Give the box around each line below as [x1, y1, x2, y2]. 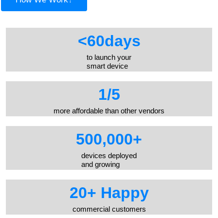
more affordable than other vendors [54, 107, 164, 115]
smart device [87, 62, 128, 70]
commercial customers [72, 205, 146, 213]
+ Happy [87, 184, 149, 201]
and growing [81, 160, 120, 168]
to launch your [87, 53, 131, 61]
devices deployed [81, 151, 137, 160]
